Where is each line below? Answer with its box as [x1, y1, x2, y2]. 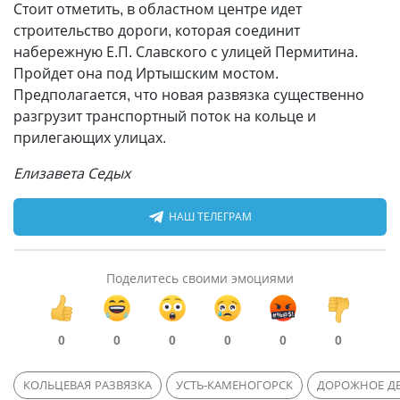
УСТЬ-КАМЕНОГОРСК [176, 377, 293, 393]
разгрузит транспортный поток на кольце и [13, 106, 316, 126]
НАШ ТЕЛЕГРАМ [168, 209, 252, 224]
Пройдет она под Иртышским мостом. [13, 63, 279, 83]
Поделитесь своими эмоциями [106, 270, 294, 287]
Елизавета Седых [13, 163, 130, 183]
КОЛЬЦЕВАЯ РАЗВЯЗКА [23, 377, 152, 393]
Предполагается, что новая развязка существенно [13, 85, 364, 104]
